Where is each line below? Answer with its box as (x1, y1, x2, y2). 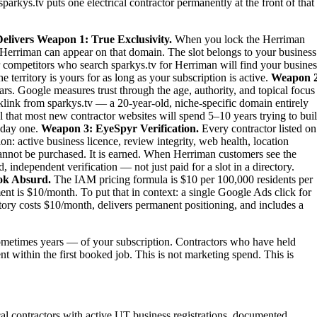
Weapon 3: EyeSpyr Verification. (41, 122, 199, 134)
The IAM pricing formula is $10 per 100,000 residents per (51, 173, 313, 185)
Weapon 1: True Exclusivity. (37, 33, 172, 45)
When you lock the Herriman (172, 33, 305, 45)
